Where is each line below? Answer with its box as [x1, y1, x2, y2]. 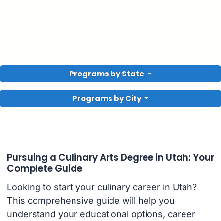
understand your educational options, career [6, 209, 195, 220]
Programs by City [72, 93, 141, 104]
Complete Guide [6, 162, 82, 175]
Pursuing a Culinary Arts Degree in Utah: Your [6, 151, 214, 164]
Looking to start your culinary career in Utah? [6, 182, 197, 193]
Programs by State [69, 69, 146, 79]
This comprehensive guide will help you [6, 195, 175, 206]
